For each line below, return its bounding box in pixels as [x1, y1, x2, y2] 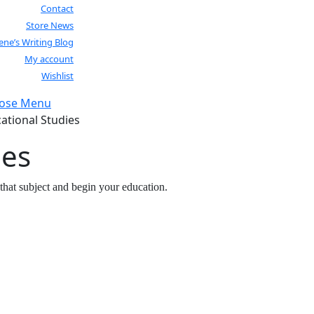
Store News [26, 19, 74, 32]
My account [25, 53, 74, 65]
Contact [41, 2, 74, 15]
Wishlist [41, 69, 74, 82]
